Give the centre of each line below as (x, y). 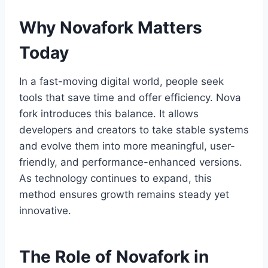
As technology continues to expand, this (115, 179)
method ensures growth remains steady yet (124, 195)
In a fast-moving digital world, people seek (121, 82)
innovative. (45, 211)
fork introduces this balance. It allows (109, 114)
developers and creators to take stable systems (134, 130)
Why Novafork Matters (111, 28)
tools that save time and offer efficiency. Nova (130, 98)
